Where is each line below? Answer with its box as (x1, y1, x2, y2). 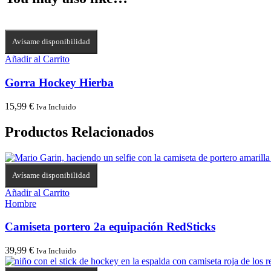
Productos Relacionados (5, 123, 154, 140)
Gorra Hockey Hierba (5, 76, 114, 90)
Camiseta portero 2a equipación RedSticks (5, 220, 215, 233)
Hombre (5, 198, 36, 209)
